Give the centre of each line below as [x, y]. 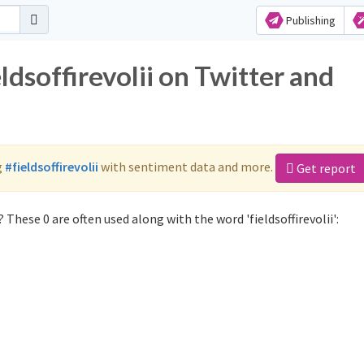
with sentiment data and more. [187, 166]
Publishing [309, 20]
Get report [325, 168]
